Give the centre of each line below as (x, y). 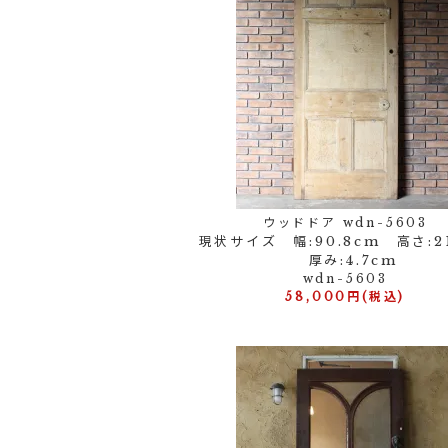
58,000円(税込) (345, 296)
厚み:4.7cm (345, 260)
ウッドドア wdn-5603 (345, 222)
